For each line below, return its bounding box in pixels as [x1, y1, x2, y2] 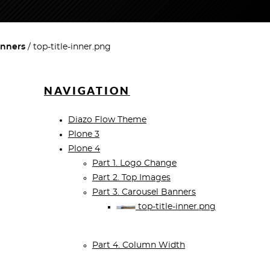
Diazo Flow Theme [68, 116, 146, 125]
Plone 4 [68, 145, 100, 154]
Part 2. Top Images [92, 174, 171, 183]
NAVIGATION [44, 84, 130, 98]
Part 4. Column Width [92, 241, 185, 250]
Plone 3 [68, 130, 99, 139]
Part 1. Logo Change [92, 159, 177, 168]
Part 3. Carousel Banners [92, 188, 196, 197]
